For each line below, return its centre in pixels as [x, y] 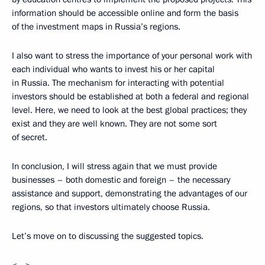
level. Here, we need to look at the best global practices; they [129, 110]
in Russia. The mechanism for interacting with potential [118, 83]
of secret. [30, 138]
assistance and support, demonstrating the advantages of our [130, 194]
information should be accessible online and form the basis [125, 13]
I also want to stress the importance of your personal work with [132, 56]
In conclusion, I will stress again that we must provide [114, 167]
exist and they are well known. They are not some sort [114, 124]
